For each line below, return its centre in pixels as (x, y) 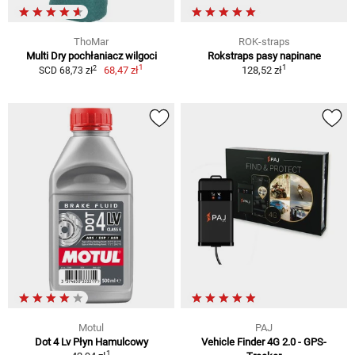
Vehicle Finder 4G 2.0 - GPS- (264, 342)
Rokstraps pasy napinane (264, 56)
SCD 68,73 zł (65, 71)
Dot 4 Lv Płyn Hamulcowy (91, 342)
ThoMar (91, 42)
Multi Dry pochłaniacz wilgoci (91, 56)
